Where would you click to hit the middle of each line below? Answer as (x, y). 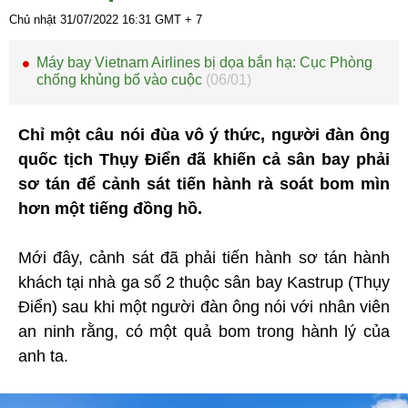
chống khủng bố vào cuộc (121, 79)
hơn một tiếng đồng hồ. (110, 208)
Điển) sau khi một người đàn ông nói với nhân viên (204, 306)
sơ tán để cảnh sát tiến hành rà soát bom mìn (204, 184)
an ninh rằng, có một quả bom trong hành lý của (204, 331)
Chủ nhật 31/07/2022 (66, 19)
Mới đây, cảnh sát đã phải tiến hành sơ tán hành (204, 257)
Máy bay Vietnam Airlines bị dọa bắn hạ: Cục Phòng (204, 62)
